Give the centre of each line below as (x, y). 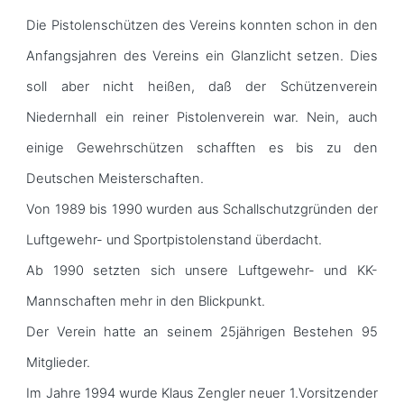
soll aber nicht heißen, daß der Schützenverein (202, 86)
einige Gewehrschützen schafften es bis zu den (202, 147)
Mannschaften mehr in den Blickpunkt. (146, 301)
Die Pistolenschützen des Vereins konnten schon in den (202, 25)
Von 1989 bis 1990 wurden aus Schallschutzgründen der (202, 209)
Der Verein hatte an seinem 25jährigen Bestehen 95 (202, 331)
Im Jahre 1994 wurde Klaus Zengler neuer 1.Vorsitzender (202, 393)
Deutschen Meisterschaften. (115, 178)
